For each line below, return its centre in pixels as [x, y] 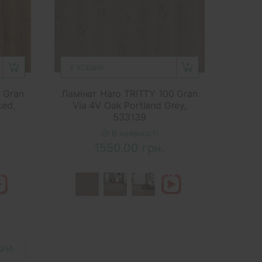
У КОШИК [87, 68]
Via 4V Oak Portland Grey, [129, 106]
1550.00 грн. [129, 148]
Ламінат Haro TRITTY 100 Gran [130, 94]
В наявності [133, 133]
